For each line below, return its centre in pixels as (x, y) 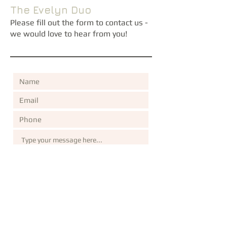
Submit (123, 203)
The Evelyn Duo (51, 10)
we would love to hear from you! (69, 34)
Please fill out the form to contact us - (79, 23)
